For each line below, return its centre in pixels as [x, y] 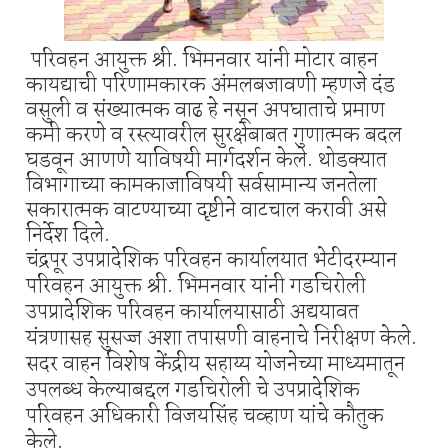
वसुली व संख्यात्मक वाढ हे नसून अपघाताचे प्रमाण [205, 110]
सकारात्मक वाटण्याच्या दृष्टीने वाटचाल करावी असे [206, 210]
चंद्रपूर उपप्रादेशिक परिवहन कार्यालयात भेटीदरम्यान [211, 260]
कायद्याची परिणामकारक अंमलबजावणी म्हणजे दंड [210, 85]
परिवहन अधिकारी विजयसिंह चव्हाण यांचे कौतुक [205, 416]
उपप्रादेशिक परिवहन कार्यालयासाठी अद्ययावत [192, 312]
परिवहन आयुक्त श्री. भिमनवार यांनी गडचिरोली [196, 286]
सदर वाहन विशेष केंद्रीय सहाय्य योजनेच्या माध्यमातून [215, 364]
